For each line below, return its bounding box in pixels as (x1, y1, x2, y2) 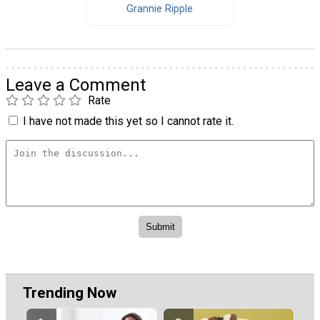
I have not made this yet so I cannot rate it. (23, 114, 234, 128)
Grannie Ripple (126, 3, 194, 16)
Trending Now (23, 284, 116, 302)
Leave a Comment (6, 74, 146, 95)
